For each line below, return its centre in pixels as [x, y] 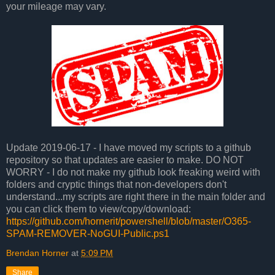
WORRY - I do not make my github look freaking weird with [133, 172]
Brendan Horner [37, 253]
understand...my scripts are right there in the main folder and [136, 196]
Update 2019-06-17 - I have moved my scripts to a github [129, 147]
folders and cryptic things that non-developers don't [116, 184]
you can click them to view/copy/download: [99, 209]
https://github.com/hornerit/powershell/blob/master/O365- [129, 221]
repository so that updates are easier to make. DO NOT [125, 160]
